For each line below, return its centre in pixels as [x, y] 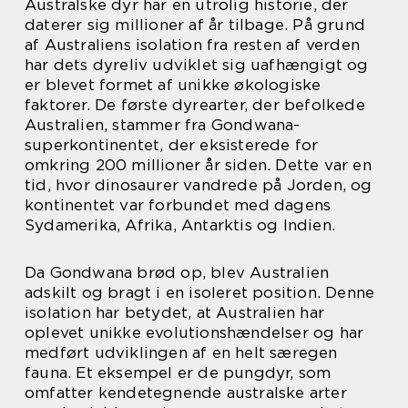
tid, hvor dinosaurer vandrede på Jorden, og [199, 185]
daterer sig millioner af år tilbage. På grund [195, 25]
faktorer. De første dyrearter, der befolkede [195, 105]
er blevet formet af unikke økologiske [173, 85]
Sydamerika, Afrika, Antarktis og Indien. [180, 225]
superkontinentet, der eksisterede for [172, 145]
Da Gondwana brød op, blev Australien [177, 273]
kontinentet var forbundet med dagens [178, 205]
